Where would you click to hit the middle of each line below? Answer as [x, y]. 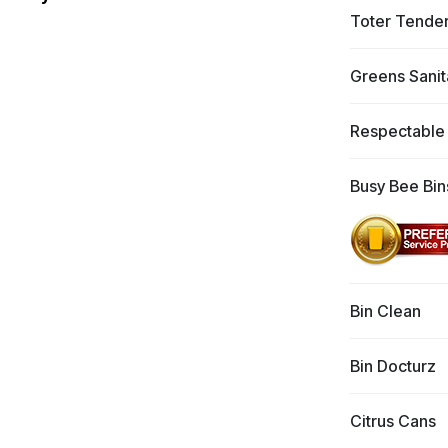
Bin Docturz [392, 366]
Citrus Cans [392, 421]
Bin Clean [385, 311]
